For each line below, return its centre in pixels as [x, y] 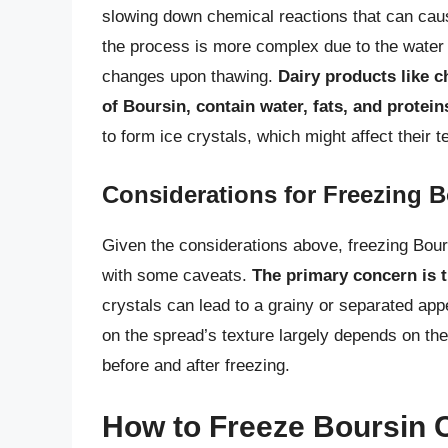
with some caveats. [177, 275]
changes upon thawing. [190, 77]
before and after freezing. [196, 365]
